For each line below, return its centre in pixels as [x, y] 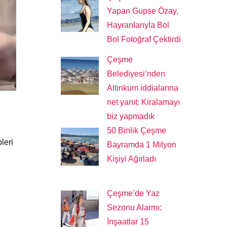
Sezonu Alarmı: [135, 207]
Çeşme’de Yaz [134, 193]
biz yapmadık [131, 116]
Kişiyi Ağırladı [132, 159]
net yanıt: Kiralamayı [144, 102]
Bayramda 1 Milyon [142, 144]
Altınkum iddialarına [143, 88]
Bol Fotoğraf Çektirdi [144, 39]
